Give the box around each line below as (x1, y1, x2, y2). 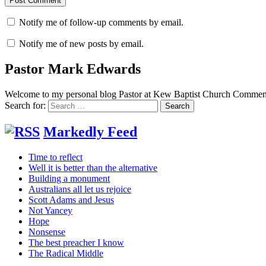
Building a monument (28, 173, 110, 183)
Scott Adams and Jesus (28, 194, 114, 205)
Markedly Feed (43, 123, 137, 140)
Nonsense (28, 226, 65, 237)
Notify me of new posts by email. (19, 38, 144, 49)
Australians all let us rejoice (28, 183, 131, 194)
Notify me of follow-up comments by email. (19, 17, 183, 27)
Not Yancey (28, 205, 72, 216)
